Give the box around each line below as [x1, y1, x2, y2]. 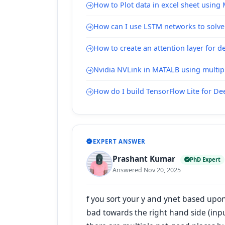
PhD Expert [190, 155, 220, 163]
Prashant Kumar [113, 153, 177, 164]
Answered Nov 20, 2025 [113, 165, 181, 174]
